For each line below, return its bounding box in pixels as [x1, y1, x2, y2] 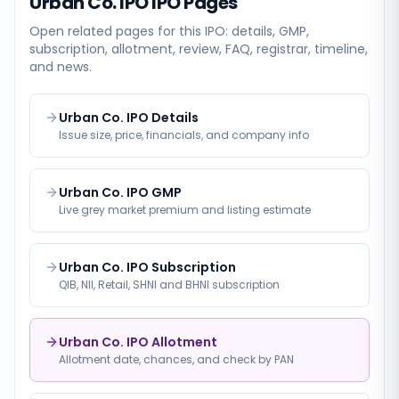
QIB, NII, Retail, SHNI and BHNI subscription [59, 277, 280, 292]
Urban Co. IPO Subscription [59, 258, 236, 276]
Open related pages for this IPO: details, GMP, [29, 22, 309, 40]
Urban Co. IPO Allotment [59, 333, 217, 351]
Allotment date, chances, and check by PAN [59, 352, 294, 367]
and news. [29, 58, 92, 76]
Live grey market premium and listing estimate [59, 202, 311, 217]
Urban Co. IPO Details [59, 109, 199, 126]
